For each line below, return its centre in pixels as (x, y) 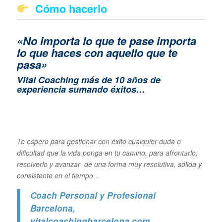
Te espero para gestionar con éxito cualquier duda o (99, 141)
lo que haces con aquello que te (97, 53)
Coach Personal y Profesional (93, 195)
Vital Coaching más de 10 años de (88, 80)
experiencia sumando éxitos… (82, 89)
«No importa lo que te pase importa (106, 41)
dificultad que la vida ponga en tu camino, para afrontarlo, (107, 152)
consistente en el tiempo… (59, 175)
